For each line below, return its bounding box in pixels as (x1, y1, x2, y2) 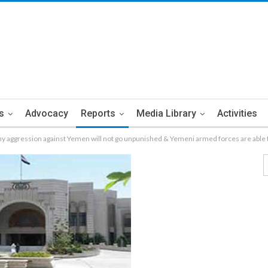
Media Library (136, 108, 196, 119)
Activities (217, 108, 257, 119)
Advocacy (25, 108, 68, 119)
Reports (81, 108, 115, 119)
